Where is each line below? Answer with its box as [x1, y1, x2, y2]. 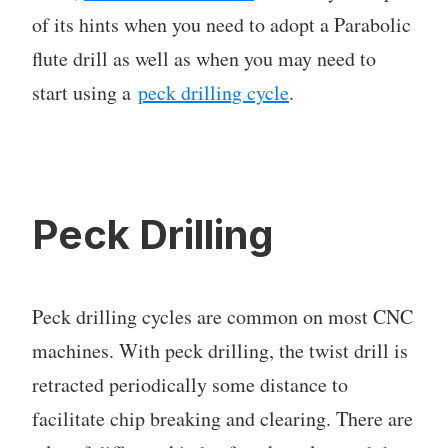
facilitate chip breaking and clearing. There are [32, 404, 413, 432]
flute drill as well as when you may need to [32, 44, 376, 72]
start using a [32, 78, 138, 106]
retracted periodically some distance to [32, 370, 348, 398]
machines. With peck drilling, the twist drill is [32, 336, 408, 364]
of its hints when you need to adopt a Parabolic [32, 10, 411, 38]
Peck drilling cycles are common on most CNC [32, 302, 413, 330]
